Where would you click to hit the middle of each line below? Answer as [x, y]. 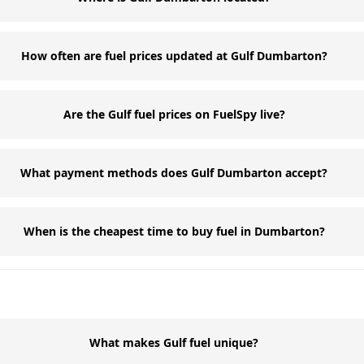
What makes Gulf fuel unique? [174, 342]
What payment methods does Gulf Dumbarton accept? [174, 173]
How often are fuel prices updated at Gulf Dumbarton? [174, 56]
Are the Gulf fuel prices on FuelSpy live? [174, 114]
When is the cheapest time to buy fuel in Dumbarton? [174, 231]
